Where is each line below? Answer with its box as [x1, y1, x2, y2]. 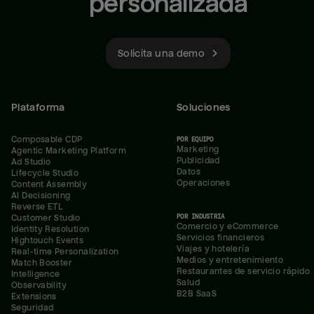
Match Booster [11, 258, 73, 268]
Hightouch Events [11, 235, 84, 245]
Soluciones [177, 101, 231, 113]
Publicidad [177, 156, 220, 165]
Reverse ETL [11, 202, 64, 212]
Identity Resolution [11, 224, 90, 234]
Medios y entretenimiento [177, 255, 284, 265]
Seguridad [11, 303, 54, 313]
